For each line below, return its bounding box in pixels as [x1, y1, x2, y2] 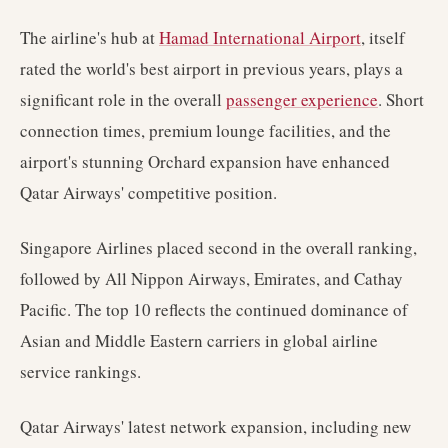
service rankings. [20, 360, 141, 383]
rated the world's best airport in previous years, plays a [20, 57, 403, 80]
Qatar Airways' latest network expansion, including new [20, 415, 411, 438]
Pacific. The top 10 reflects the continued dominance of [20, 298, 408, 321]
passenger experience [226, 88, 378, 111]
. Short [378, 88, 424, 111]
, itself [361, 26, 405, 49]
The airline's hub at [20, 26, 159, 49]
